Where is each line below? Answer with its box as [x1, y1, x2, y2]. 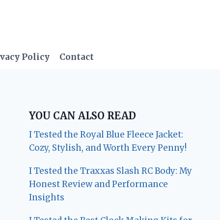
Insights [29, 192, 65, 203]
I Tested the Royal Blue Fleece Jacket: [29, 129, 184, 140]
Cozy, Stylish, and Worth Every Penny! [29, 142, 187, 153]
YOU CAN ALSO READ [29, 109, 137, 122]
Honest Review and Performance [29, 178, 168, 190]
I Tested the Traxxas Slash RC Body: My [29, 165, 192, 176]
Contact [59, 52, 94, 63]
